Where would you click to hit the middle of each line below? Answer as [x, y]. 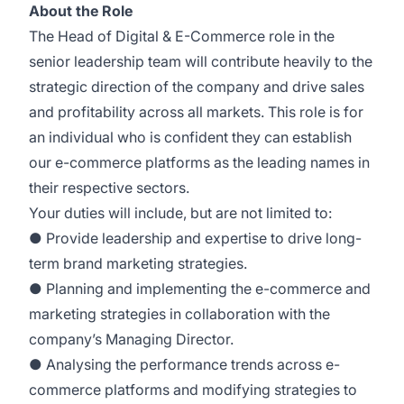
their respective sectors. [109, 188]
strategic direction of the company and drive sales [197, 87]
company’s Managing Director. [131, 339]
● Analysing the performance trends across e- [184, 364]
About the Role [81, 11]
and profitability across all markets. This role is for [196, 112]
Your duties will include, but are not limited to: [180, 213]
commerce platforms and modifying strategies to [193, 390]
